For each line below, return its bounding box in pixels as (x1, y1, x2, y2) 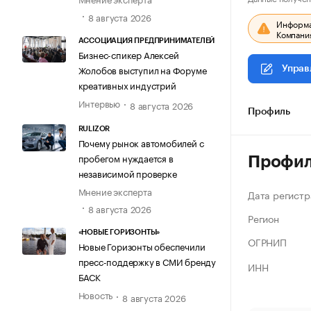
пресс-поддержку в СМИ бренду (78, 254, 216, 269)
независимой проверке (78, 166, 177, 180)
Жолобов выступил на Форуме (78, 62, 207, 76)
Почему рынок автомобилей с (78, 135, 204, 150)
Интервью (78, 95, 120, 110)
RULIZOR (78, 125, 110, 133)
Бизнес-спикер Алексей (78, 47, 179, 61)
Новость (78, 287, 113, 302)
